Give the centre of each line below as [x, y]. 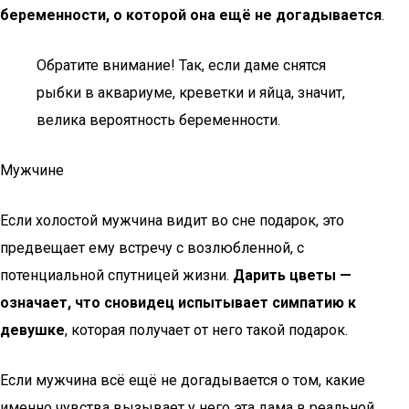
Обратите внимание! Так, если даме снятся [181, 65]
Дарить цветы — [292, 275]
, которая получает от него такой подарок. [206, 330]
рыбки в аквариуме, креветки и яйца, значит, [191, 93]
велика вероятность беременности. [158, 120]
